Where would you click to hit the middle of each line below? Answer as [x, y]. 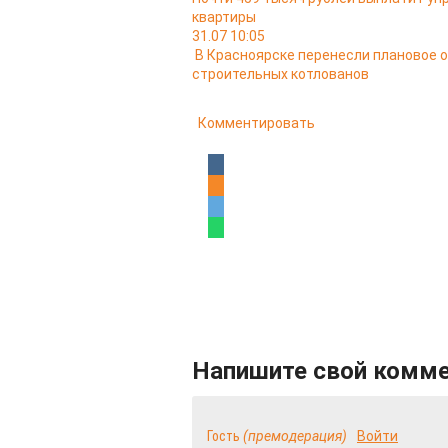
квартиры [224, 17]
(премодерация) [295, 436]
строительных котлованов [280, 74]
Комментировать [256, 123]
